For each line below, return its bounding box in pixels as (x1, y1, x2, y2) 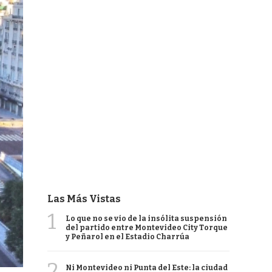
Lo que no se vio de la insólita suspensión (66, 214, 227, 223)
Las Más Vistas (47, 193, 121, 205)
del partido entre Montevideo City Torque (66, 223, 228, 232)
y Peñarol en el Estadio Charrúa (66, 233, 189, 241)
